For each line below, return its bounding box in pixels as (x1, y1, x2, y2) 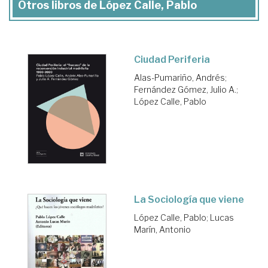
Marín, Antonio (134, 224, 191, 234)
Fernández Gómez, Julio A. (134, 84, 236, 95)
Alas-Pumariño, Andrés (134, 72, 225, 83)
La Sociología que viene (134, 193, 244, 205)
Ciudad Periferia (134, 53, 210, 65)
